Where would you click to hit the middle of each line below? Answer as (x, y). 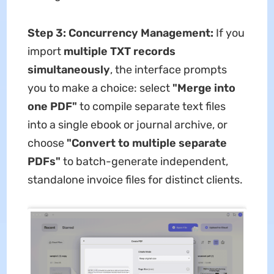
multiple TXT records (119, 51)
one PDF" (52, 106)
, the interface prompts (168, 69)
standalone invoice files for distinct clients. (135, 180)
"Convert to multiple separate (146, 143)
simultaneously (68, 69)
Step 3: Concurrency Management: (120, 33)
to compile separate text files (151, 106)
